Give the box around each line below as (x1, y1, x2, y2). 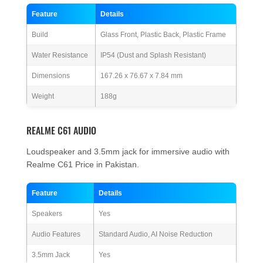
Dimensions (32, 72, 70, 80)
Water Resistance (32, 51, 88, 60)
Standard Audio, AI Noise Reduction (99, 230, 213, 239)
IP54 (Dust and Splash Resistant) (100, 51, 206, 60)
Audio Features (32, 230, 80, 239)
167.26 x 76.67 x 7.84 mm (100, 72, 183, 80)
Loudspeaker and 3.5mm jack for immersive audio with (26, 147, 230, 157)
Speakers (32, 210, 62, 218)
